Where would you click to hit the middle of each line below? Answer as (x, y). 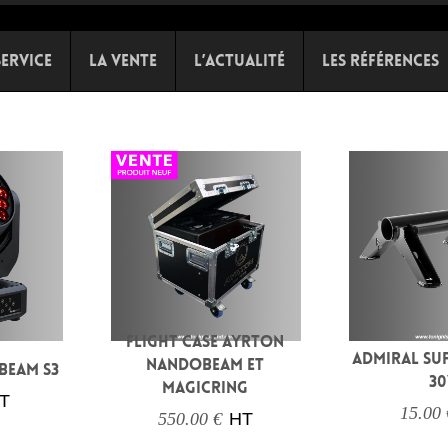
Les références (381, 60)
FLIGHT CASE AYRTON (205, 342)
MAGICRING (205, 388)
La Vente (123, 60)
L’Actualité (240, 60)
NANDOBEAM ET (205, 365)
